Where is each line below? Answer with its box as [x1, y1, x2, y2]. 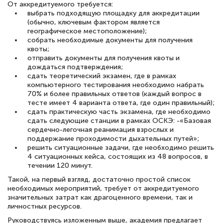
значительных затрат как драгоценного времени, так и [7, 193, 193, 202]
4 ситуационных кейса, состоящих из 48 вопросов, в [27, 152, 208, 161]
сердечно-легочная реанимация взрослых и [27, 125, 174, 134]
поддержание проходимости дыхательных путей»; [27, 134, 199, 143]
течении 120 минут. [27, 161, 93, 170]
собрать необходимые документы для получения [27, 35, 193, 44]
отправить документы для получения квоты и [27, 53, 180, 62]
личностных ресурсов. [7, 202, 84, 211]
